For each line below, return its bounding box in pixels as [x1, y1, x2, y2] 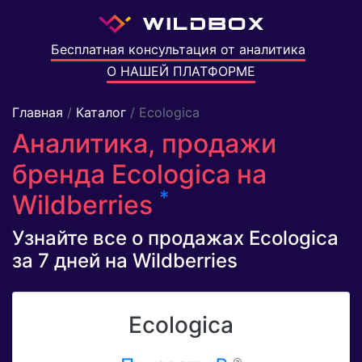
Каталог [76, 104, 126, 121]
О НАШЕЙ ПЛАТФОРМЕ [107, 63, 255, 80]
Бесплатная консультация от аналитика [50, 41, 305, 58]
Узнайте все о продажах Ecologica [12, 226, 339, 250]
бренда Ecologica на [12, 158, 267, 191]
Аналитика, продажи [12, 128, 276, 160]
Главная [12, 104, 63, 121]
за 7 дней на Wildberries [12, 249, 238, 273]
